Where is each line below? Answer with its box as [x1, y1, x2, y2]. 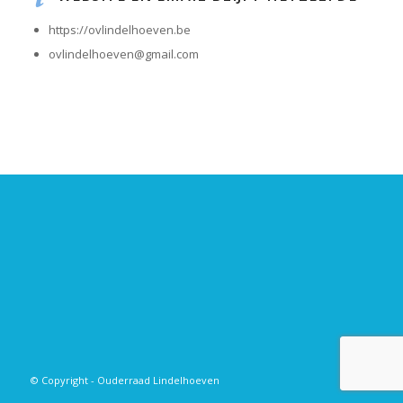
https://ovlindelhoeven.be [48, 22, 191, 39]
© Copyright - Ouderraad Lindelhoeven [30, 373, 219, 387]
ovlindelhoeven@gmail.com [48, 46, 199, 63]
